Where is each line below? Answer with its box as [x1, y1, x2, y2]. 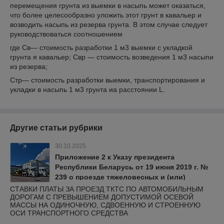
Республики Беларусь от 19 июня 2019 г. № [55, 163, 208, 171]
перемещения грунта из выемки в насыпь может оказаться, [10, 1, 205, 9]
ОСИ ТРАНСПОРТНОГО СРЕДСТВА [10, 209, 128, 217]
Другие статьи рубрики [10, 123, 102, 132]
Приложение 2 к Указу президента [55, 153, 174, 161]
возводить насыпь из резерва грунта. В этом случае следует [10, 20, 207, 28]
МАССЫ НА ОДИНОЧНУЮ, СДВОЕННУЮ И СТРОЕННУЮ [10, 201, 200, 209]
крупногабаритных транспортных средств [55, 183, 205, 191]
